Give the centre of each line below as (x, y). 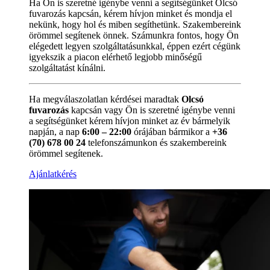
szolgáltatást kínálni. (67, 67)
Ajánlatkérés (53, 174)
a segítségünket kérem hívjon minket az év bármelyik (130, 121)
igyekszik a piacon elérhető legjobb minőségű (115, 57)
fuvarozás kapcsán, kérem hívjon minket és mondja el (130, 13)
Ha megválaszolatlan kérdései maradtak (105, 99)
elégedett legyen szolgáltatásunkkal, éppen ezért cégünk (135, 46)
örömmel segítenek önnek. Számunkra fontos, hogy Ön (134, 35)
